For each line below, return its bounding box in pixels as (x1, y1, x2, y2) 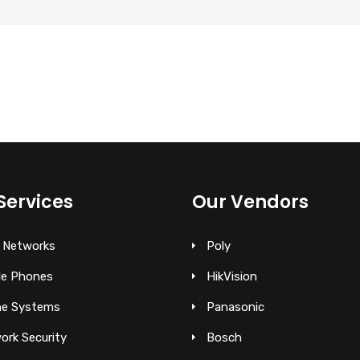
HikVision (207, 268, 257, 284)
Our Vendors (192, 189, 309, 215)
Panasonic (207, 299, 264, 314)
